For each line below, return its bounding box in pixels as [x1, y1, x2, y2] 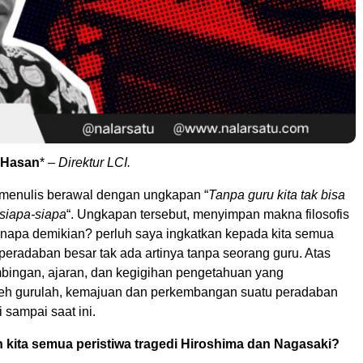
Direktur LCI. [58, 156, 130, 169]
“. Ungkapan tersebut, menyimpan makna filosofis [66, 207, 349, 221]
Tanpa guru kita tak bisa [208, 188, 345, 202]
